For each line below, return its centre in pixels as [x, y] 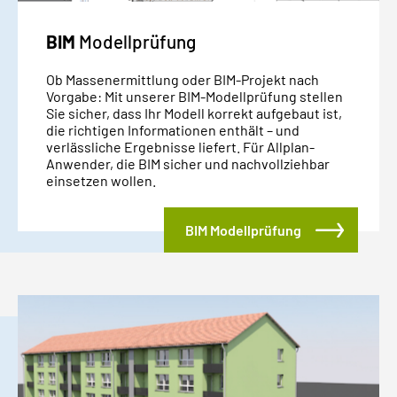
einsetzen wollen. [101, 180]
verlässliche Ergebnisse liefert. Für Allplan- [180, 146]
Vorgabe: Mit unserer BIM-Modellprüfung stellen [195, 96]
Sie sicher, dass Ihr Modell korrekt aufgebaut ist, [194, 113]
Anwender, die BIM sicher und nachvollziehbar [188, 163]
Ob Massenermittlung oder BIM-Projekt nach [183, 79]
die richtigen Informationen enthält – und [173, 129]
